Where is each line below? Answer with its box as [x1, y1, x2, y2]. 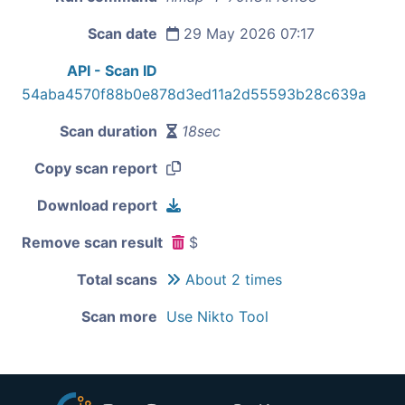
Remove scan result [22, 232, 163, 251]
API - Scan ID [67, 61, 157, 80]
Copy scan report [34, 158, 157, 177]
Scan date [88, 24, 157, 42]
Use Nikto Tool [166, 306, 268, 325]
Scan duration [60, 121, 157, 140]
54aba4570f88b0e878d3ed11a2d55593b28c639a [22, 84, 366, 103]
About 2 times [181, 269, 282, 288]
